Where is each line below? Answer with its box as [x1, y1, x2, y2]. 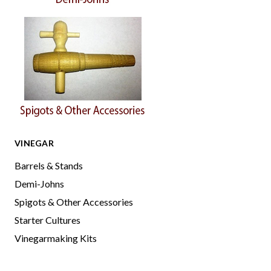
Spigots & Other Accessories [15, 196, 133, 207]
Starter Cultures [15, 214, 80, 226]
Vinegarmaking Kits [15, 232, 97, 244]
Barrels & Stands [15, 160, 83, 171]
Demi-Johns [15, 178, 64, 189]
